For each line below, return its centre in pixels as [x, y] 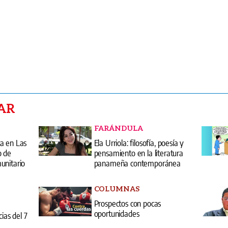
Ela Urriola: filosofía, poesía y [139, 143]
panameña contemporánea [137, 163]
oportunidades [117, 213]
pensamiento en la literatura [138, 153]
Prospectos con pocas [127, 203]
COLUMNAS [117, 189]
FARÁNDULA [118, 128]
